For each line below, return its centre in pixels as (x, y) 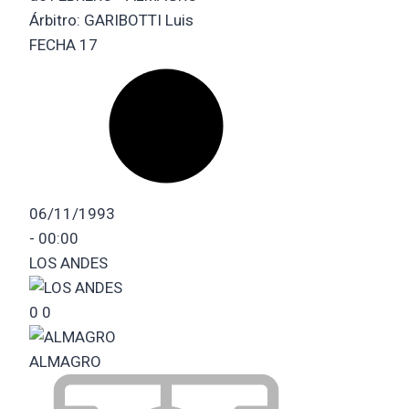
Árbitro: (57, 20)
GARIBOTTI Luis (139, 20)
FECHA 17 (63, 44)
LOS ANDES (68, 262)
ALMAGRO (65, 361)
